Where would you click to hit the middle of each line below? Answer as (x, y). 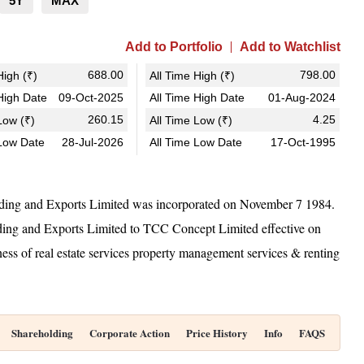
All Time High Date (197, 97)
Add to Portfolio (173, 47)
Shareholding (42, 333)
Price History (217, 333)
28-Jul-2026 (92, 142)
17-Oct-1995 (303, 142)
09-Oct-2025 (91, 97)
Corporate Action (130, 333)
